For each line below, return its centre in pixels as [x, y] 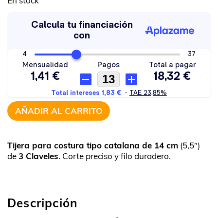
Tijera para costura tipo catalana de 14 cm [93, 145]
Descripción [43, 203]
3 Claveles [38, 156]
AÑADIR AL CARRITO [59, 111]
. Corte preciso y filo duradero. [115, 156]
